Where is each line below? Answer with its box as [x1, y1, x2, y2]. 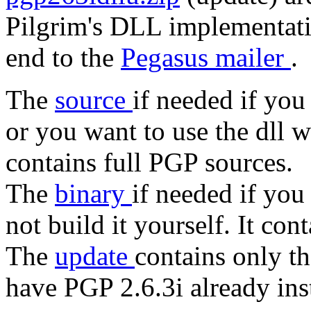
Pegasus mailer [121, 42, 291, 73]
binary [55, 178, 132, 209]
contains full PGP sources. [6, 147, 293, 178]
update [55, 241, 135, 271]
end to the [6, 42, 121, 73]
